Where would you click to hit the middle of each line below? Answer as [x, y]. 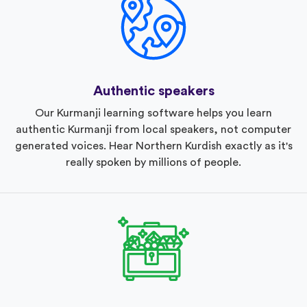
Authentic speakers [153, 91]
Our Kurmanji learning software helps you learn [153, 113]
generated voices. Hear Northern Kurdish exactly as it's [153, 146]
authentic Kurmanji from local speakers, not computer [153, 129]
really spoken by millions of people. [153, 162]
